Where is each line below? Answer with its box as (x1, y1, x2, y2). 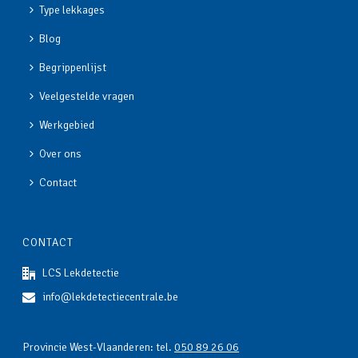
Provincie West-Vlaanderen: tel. (22, 340, 175, 355)
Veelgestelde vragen (39, 89, 135, 104)
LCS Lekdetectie (42, 266, 120, 280)
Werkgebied (39, 118, 95, 133)
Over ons (39, 147, 82, 161)
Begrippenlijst (39, 61, 107, 75)
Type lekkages (39, 3, 105, 18)
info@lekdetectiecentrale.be (42, 290, 179, 304)
